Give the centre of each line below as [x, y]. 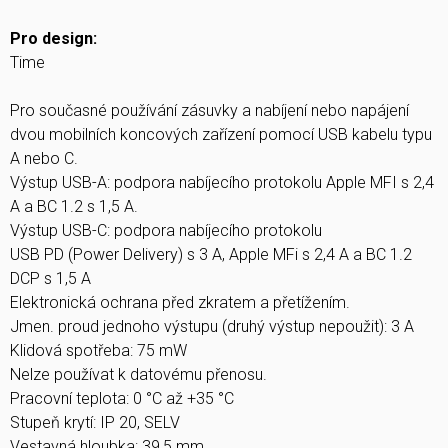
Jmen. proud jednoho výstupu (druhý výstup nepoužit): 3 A [212, 327]
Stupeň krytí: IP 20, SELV [95, 423]
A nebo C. [44, 159]
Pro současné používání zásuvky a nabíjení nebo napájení [209, 111]
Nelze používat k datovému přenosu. [138, 375]
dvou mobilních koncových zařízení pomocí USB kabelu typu [221, 135]
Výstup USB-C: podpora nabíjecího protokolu [166, 231]
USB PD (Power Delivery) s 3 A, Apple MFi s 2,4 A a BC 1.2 [211, 255]
